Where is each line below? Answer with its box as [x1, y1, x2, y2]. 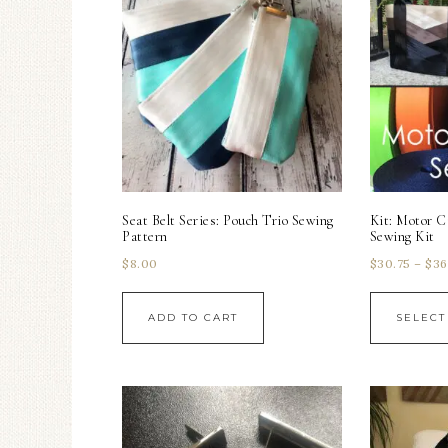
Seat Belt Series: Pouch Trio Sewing [122, 211, 334, 229]
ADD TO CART [148, 310, 238, 324]
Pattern [122, 227, 168, 245]
